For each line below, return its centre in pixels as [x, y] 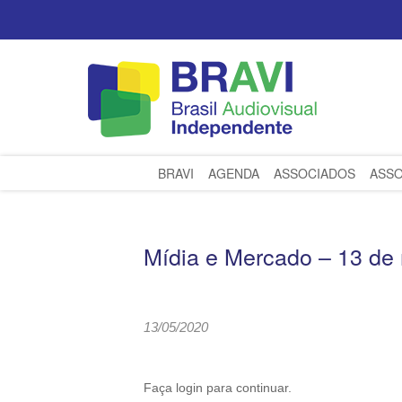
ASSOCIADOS [315, 173]
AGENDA [234, 173]
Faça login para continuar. [218, 388]
